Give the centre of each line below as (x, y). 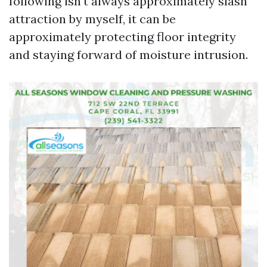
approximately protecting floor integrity (122, 37)
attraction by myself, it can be (92, 19)
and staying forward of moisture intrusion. (128, 55)
